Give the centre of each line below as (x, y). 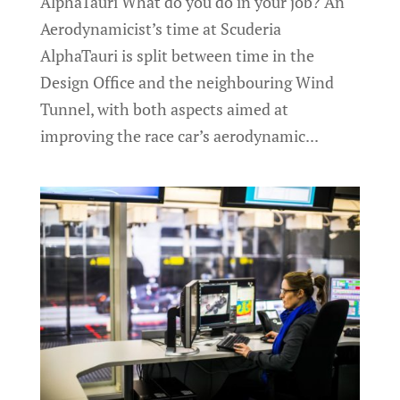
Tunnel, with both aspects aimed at (164, 109)
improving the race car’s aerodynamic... (179, 136)
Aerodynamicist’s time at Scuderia (160, 29)
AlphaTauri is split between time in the (177, 56)
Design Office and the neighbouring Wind (187, 83)
